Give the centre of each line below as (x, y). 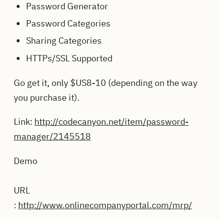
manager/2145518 (52, 137)
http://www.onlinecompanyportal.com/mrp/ (105, 205)
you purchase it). (47, 97)
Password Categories (69, 24)
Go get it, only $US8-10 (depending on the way (106, 82)
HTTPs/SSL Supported (69, 58)
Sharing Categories (64, 41)
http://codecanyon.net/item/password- (111, 122)
